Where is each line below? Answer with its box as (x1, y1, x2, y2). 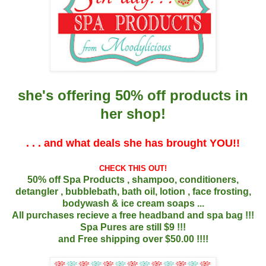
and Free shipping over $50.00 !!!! (58, 233, 208, 244)
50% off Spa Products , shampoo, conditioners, (27, 174, 239, 185)
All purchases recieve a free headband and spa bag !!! (12, 210, 254, 220)
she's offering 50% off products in (18, 87, 248, 103)
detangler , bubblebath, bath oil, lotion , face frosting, (15, 186, 251, 197)
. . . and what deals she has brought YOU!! (26, 137, 240, 149)
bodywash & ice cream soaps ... (62, 198, 204, 208)
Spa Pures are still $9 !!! (80, 221, 186, 232)
